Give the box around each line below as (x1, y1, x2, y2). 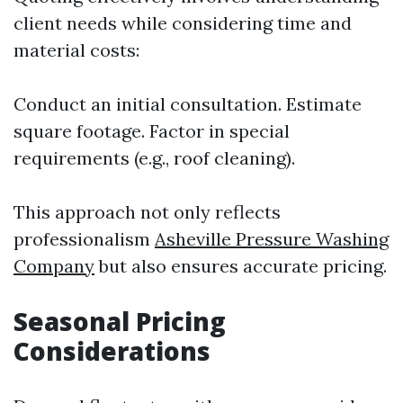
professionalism (13, 228, 155, 250)
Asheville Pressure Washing (155, 228, 389, 250)
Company (13, 255, 94, 277)
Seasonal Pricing (13, 304, 226, 338)
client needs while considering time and (13, 12, 352, 34)
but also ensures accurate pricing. (94, 255, 387, 277)
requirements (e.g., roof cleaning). (13, 147, 295, 169)
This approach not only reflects (13, 201, 281, 223)
